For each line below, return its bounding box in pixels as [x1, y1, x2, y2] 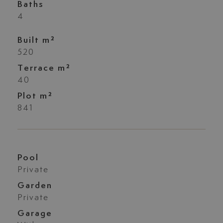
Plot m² [17, 91, 53, 101]
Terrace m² [17, 63, 71, 73]
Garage [17, 209, 52, 219]
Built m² [17, 35, 55, 45]
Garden [17, 181, 52, 191]
